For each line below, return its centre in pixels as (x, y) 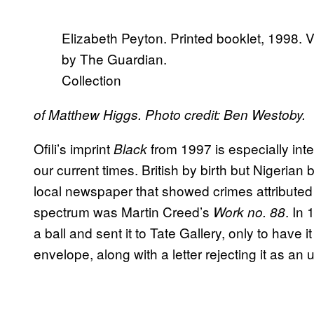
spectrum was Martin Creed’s (123, 212)
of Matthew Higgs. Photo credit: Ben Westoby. (170, 115)
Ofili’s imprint (74, 149)
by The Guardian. (114, 59)
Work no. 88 (249, 212)
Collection (91, 80)
